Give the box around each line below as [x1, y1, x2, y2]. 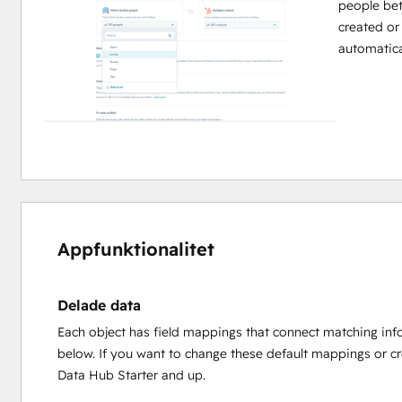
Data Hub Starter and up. [57, 366, 205, 383]
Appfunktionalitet [57, 237, 214, 260]
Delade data [57, 295, 141, 314]
